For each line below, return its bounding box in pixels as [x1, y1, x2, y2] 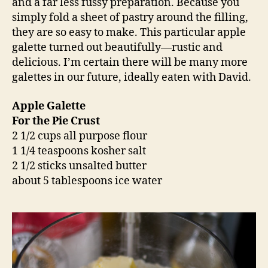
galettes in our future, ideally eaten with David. [12, 71, 251, 85]
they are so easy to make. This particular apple [12, 26, 246, 40]
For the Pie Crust [12, 114, 102, 128]
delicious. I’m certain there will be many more [12, 56, 248, 70]
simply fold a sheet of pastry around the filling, [12, 11, 248, 25]
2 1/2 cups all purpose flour [12, 129, 147, 143]
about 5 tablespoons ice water [12, 173, 162, 188]
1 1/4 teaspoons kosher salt [12, 144, 146, 158]
